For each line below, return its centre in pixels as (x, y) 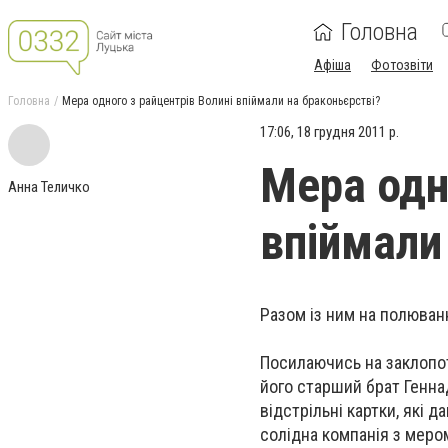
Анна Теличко (49, 187)
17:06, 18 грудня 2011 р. (329, 132)
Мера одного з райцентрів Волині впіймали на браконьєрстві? (221, 101)
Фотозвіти (402, 65)
